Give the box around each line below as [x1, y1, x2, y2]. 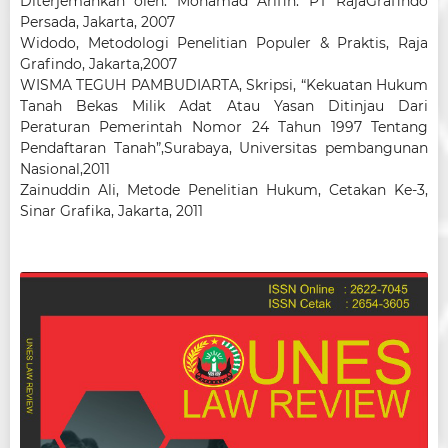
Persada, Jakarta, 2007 [19, 12, 175, 31]
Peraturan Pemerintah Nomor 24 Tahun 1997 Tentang [19, 117, 429, 136]
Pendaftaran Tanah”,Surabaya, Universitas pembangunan [19, 138, 429, 157]
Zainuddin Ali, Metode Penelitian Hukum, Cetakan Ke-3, [19, 180, 429, 199]
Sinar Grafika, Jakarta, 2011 [19, 201, 203, 220]
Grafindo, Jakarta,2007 [19, 54, 177, 73]
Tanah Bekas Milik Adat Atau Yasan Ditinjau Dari [19, 96, 429, 115]
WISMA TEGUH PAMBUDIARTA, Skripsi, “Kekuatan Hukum [19, 75, 429, 94]
